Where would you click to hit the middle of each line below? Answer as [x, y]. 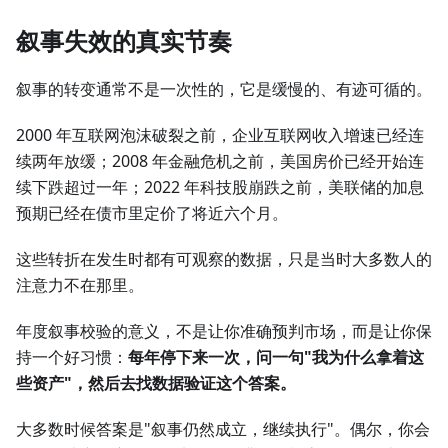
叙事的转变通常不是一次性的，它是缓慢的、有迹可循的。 [224, 89]
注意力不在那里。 [80, 285]
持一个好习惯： [72, 357]
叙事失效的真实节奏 [124, 41]
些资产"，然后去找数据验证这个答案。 [156, 383]
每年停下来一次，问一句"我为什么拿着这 [276, 357]
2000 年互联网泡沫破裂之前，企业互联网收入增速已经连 [220, 135]
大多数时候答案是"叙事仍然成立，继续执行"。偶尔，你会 [223, 429]
